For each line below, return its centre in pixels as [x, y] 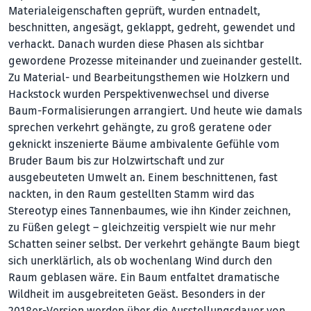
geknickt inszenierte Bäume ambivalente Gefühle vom [144, 144]
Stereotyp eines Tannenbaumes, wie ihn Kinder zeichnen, [150, 211]
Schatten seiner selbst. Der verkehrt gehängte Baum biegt [154, 244]
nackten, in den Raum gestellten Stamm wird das [131, 194]
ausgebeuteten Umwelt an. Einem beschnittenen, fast [143, 177]
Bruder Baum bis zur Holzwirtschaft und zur [116, 161]
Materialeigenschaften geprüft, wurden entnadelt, [134, 11]
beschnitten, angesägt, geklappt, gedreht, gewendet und [152, 27]
